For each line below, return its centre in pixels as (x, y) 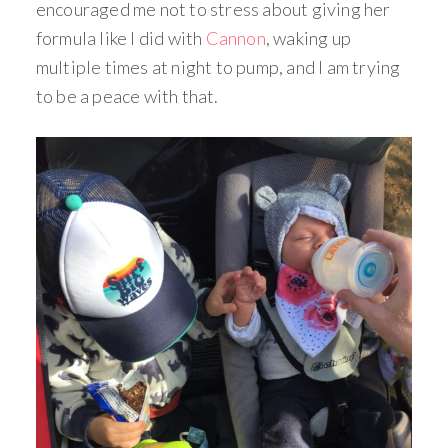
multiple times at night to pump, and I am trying (218, 67)
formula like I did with (120, 38)
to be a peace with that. (127, 96)
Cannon (235, 38)
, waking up (308, 38)
